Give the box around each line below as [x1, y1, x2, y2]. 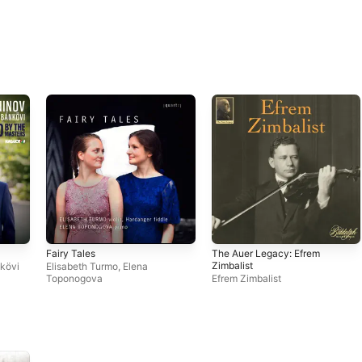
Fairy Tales [45, 246, 95, 259]
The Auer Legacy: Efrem [211, 246, 320, 259]
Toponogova [45, 271, 103, 284]
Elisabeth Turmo [45, 259, 118, 272]
